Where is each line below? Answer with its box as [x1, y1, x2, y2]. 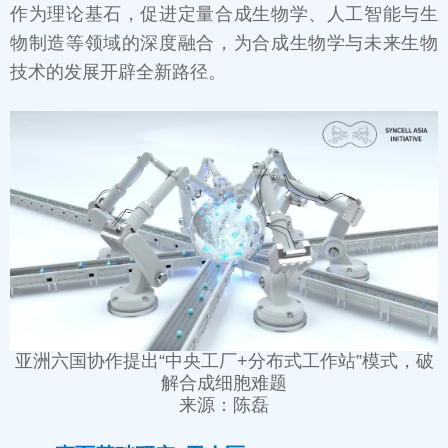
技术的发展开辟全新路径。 [10, 61, 226, 82]
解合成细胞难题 [161, 373, 287, 394]
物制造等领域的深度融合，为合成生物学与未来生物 [10, 32, 438, 53]
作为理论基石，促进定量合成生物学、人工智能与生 [10, 3, 438, 24]
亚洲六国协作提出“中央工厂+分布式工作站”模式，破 [14, 351, 434, 372]
